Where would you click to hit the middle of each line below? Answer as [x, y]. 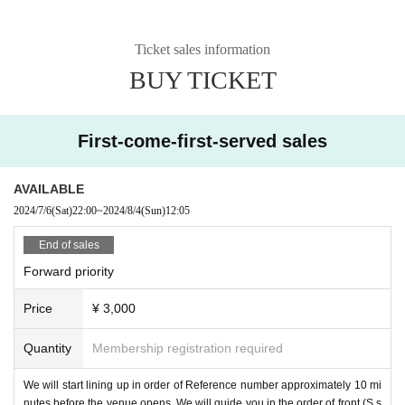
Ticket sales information [202, 49]
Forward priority [69, 271]
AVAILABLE [49, 188]
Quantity [47, 348]
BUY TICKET [202, 80]
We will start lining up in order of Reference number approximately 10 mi [202, 385]
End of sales [69, 245]
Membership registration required [188, 348]
